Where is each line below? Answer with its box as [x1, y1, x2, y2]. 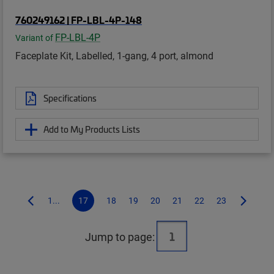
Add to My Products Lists [43, 123, 140, 136]
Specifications [43, 92, 97, 105]
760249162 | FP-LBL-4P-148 [15, 13, 142, 27]
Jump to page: [85, 229, 155, 245]
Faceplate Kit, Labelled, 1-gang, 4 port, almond [15, 49, 213, 62]
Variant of [15, 32, 55, 44]
